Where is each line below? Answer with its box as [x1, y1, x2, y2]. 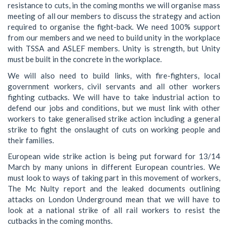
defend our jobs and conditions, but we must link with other [8, 103, 220, 112]
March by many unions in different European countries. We [8, 162, 220, 172]
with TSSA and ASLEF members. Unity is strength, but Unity [8, 44, 220, 53]
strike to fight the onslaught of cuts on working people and [8, 124, 220, 134]
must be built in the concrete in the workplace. [8, 54, 162, 64]
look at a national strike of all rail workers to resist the [8, 205, 220, 215]
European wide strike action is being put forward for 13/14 [8, 151, 220, 161]
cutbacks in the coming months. [8, 216, 112, 226]
